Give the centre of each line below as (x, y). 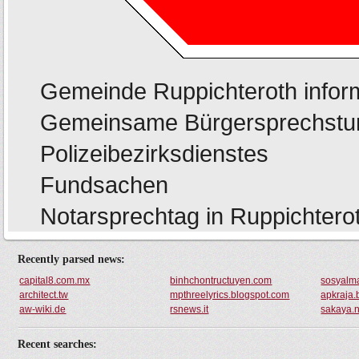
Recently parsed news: (72, 259)
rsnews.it (190, 309)
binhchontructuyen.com (221, 280)
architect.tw (44, 295)
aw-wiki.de (43, 309)
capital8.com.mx (55, 280)
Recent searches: (58, 344)
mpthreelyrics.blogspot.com (230, 295)
